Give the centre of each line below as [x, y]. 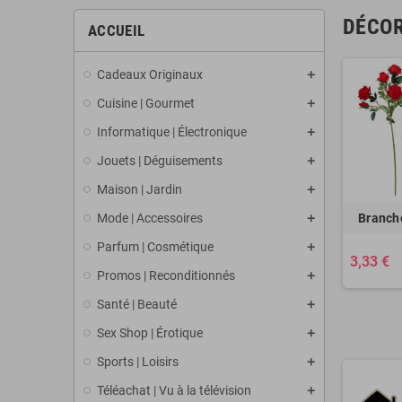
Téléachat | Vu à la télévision [174, 390]
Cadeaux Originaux [150, 74]
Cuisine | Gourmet [146, 103]
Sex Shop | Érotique [150, 333]
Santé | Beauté [137, 304]
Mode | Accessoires [150, 218]
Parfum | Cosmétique [155, 247]
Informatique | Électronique [172, 132]
